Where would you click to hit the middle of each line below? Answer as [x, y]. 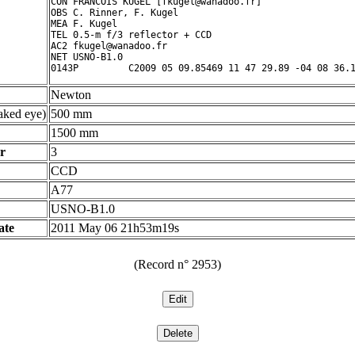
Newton [71, 95]
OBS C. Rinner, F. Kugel [115, 13]
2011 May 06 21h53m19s [115, 228]
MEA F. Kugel [84, 24]
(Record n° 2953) [177, 264]
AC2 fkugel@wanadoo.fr [109, 46]
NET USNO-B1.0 [87, 57]
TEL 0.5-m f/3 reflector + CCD [131, 35]
